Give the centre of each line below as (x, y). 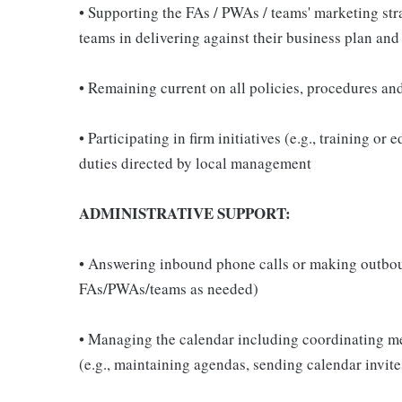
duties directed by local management (195, 163)
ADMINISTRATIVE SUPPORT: (185, 213)
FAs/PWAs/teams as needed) (169, 288)
